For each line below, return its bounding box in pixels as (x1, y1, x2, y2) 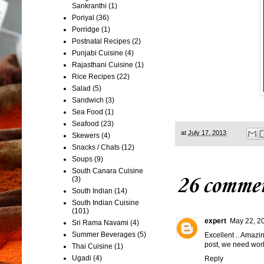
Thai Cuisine (72, 242, 113, 250)
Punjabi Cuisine (72, 48, 123, 57)
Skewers (72, 131, 100, 140)
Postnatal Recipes (72, 37, 130, 45)
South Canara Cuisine (72, 166, 143, 175)
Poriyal (72, 13, 94, 22)
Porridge (72, 25, 100, 34)
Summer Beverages (72, 230, 136, 239)
